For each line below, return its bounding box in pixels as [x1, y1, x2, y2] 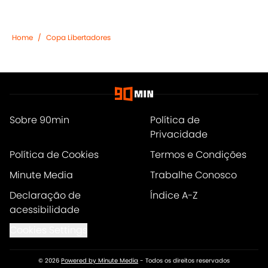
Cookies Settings [10, 223, 87, 237]
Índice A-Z [150, 188, 197, 203]
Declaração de [10, 188, 81, 203]
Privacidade [150, 127, 208, 142]
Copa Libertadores [46, 32, 111, 43]
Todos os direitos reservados [145, 256, 230, 266]
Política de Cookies [10, 148, 99, 162]
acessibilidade [10, 203, 80, 217]
